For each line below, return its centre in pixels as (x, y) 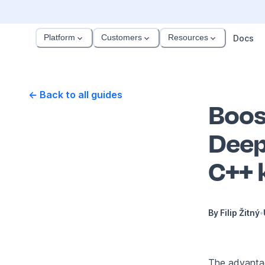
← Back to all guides (75, 95)
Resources (188, 38)
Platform (59, 38)
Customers (122, 38)
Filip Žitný (240, 213)
